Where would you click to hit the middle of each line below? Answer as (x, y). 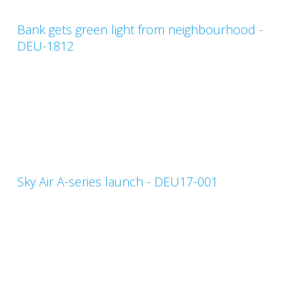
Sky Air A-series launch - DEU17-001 (118, 181)
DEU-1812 (46, 46)
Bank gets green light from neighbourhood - (140, 29)
